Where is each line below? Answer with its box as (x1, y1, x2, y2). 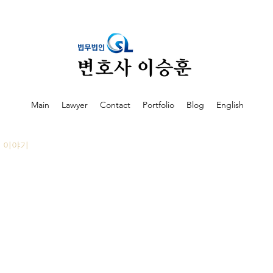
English (216, 99, 244, 110)
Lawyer (61, 99, 88, 110)
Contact (99, 99, 130, 110)
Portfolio (142, 99, 174, 110)
